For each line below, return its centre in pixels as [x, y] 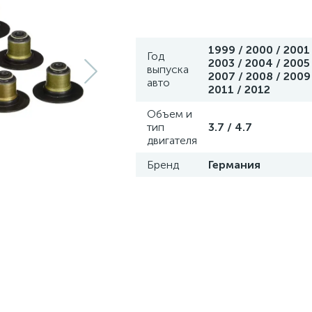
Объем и [170, 114]
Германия [234, 165]
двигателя [172, 140]
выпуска [168, 69]
